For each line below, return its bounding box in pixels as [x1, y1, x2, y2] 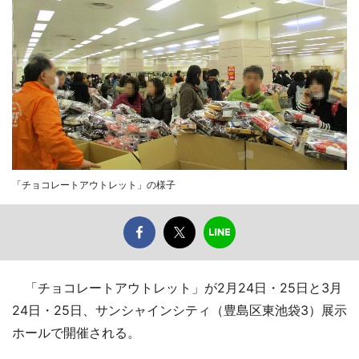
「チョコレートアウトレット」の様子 [12, 178, 175, 191]
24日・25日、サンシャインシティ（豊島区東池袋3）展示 [12, 301, 347, 318]
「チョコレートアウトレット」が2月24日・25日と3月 [12, 279, 342, 296]
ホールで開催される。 [12, 324, 140, 341]
